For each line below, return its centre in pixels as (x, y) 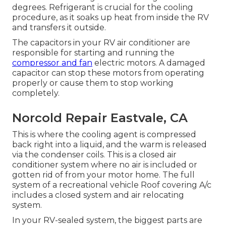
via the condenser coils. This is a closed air (94, 155)
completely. (36, 93)
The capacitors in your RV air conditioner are (101, 43)
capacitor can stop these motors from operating (108, 73)
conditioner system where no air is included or (105, 165)
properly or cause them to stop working (93, 83)
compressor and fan (52, 63)
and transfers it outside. (59, 28)
